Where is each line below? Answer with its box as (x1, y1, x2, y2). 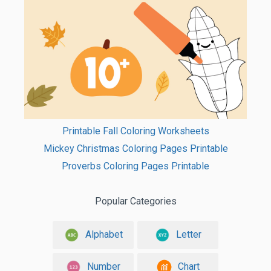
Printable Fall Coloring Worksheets (62, 125, 209, 137)
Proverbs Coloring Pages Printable (62, 160, 209, 172)
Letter (175, 228, 201, 240)
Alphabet (85, 228, 123, 240)
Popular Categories (94, 195, 177, 207)
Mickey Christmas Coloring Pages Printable (43, 142, 228, 154)
